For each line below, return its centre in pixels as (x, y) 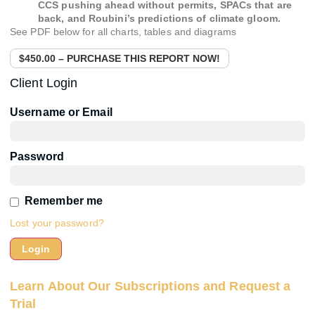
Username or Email (61, 112)
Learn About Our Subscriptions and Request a (150, 286)
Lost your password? (57, 223)
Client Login (44, 83)
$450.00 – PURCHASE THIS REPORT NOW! (120, 59)
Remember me (64, 201)
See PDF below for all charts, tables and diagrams (123, 32)
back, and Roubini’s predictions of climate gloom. (159, 18)
